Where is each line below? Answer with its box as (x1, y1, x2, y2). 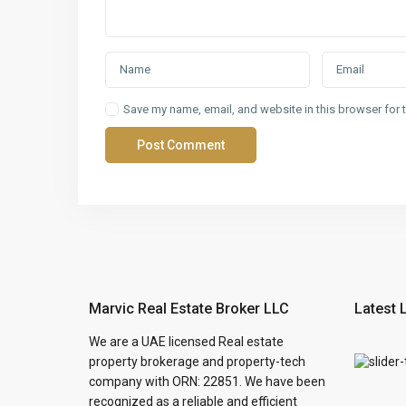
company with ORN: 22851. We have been (89, 374, 325, 389)
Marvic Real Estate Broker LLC (89, 300, 289, 317)
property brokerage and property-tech (89, 354, 305, 369)
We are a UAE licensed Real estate (89, 334, 284, 349)
